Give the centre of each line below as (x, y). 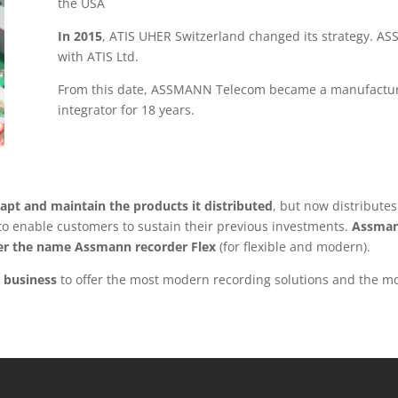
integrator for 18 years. (126, 110)
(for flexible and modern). (294, 247)
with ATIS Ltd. (98, 57)
